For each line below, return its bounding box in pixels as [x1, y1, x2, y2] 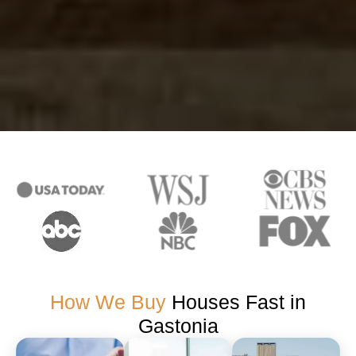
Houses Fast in [166, 291, 306, 314]
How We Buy [50, 291, 166, 314]
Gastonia [137, 315, 219, 338]
